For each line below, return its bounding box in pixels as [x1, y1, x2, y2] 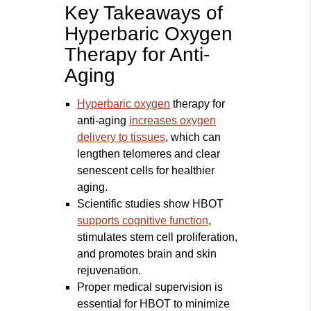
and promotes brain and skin [77, 248, 217, 260]
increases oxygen [129, 115, 217, 127]
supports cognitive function [77, 215, 209, 227]
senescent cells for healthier [77, 165, 215, 177]
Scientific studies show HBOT [77, 198, 224, 210]
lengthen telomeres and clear [77, 148, 221, 160]
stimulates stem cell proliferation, [77, 231, 238, 244]
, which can [165, 131, 221, 144]
